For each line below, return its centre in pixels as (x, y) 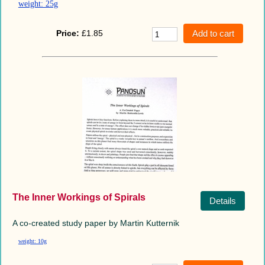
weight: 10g (32, 241)
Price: (68, 33)
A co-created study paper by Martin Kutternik (96, 223)
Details (222, 201)
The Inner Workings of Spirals (79, 197)
